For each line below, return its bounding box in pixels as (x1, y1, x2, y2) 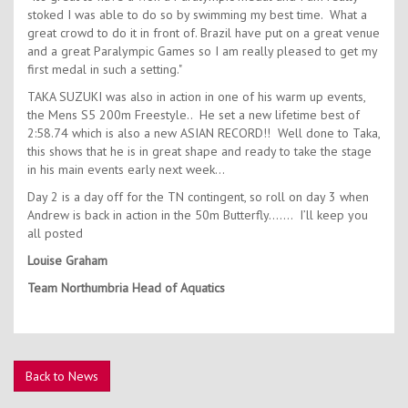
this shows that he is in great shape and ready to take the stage (27, 143, 372, 160)
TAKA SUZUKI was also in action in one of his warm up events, (27, 88, 365, 106)
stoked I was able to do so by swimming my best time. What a (27, 6, 367, 24)
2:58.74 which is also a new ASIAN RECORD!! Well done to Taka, (27, 125, 380, 142)
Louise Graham (27, 252, 107, 270)
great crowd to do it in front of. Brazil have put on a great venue (27, 25, 380, 42)
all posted (27, 225, 83, 242)
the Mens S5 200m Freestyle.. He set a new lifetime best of (27, 107, 360, 124)
